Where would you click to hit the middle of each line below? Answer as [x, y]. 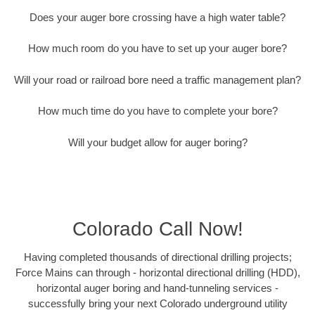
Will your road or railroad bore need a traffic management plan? [157, 79]
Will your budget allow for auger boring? [157, 142]
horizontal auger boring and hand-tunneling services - [157, 288]
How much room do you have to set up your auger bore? [157, 49]
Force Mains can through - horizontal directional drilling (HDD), [157, 273]
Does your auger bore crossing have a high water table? [157, 17]
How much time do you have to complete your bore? [157, 111]
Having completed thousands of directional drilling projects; [157, 257]
